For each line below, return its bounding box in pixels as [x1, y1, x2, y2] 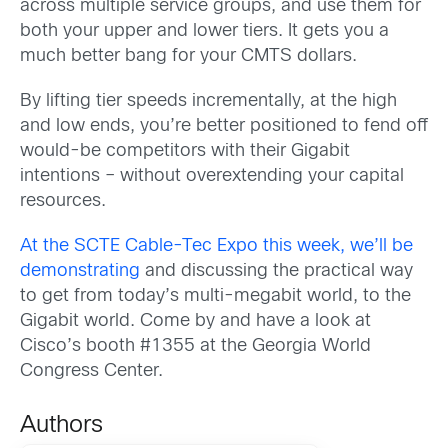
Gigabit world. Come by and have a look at [20, 313, 371, 330]
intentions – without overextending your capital [20, 167, 404, 185]
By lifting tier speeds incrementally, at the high [20, 92, 397, 110]
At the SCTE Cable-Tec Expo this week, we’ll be [20, 238, 413, 255]
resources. [20, 192, 106, 210]
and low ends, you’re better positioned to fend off [20, 117, 428, 135]
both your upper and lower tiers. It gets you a [20, 22, 389, 40]
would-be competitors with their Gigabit [20, 142, 350, 160]
